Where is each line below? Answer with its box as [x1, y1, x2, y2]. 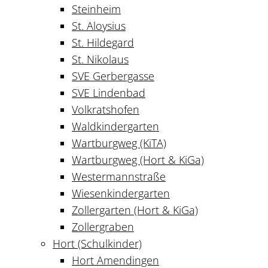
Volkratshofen [72, 102, 139, 117]
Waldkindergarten [72, 118, 159, 133]
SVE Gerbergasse [72, 68, 154, 83]
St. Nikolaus [72, 51, 129, 66]
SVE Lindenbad [72, 85, 145, 100]
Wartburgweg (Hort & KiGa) [72, 152, 204, 167]
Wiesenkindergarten [72, 185, 170, 200]
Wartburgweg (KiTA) [72, 135, 166, 150]
